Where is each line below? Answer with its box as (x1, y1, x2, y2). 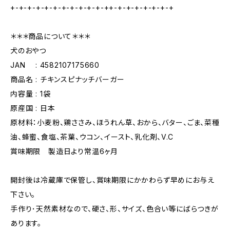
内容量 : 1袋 (10, 89, 51, 98)
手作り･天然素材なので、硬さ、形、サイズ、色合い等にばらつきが (10, 204, 219, 213)
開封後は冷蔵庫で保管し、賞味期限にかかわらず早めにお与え (10, 176, 215, 184)
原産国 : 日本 (10, 104, 55, 112)
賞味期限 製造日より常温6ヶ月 (10, 147, 119, 156)
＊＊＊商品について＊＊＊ (10, 32, 90, 41)
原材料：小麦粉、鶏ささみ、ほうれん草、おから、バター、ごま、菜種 (10, 118, 220, 127)
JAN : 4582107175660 (10, 61, 100, 69)
